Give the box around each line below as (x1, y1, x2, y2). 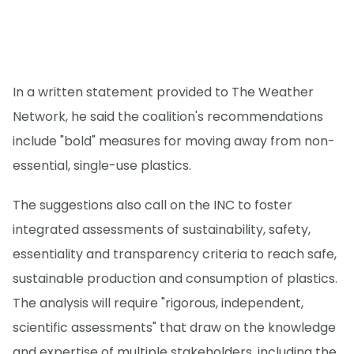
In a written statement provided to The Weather (13, 82, 314, 101)
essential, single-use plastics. (13, 156, 191, 175)
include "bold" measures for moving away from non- (13, 131, 335, 150)
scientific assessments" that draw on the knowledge (13, 318, 336, 337)
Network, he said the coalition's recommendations (13, 107, 323, 126)
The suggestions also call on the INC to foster (13, 195, 292, 214)
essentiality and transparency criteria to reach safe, (13, 244, 337, 263)
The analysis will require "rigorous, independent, (13, 293, 303, 312)
